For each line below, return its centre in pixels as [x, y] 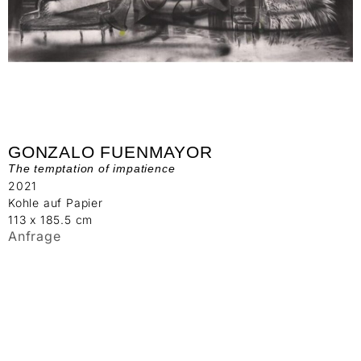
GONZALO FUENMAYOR [110, 151]
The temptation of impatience [92, 168]
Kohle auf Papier [56, 202]
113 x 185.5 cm [51, 219]
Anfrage [35, 236]
